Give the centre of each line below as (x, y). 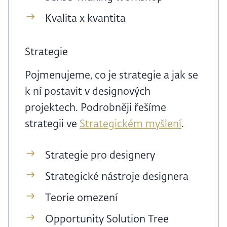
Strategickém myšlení (130, 124)
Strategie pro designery (100, 156)
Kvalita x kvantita (85, 19)
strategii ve (52, 124)
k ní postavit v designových (88, 92)
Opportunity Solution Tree (107, 220)
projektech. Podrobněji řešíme (96, 108)
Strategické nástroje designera (117, 177)
